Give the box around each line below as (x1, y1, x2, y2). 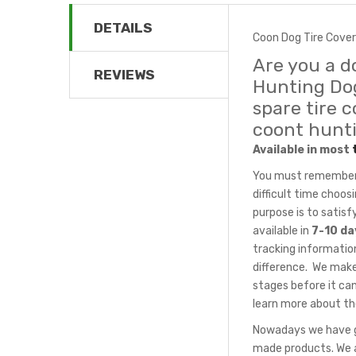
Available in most (253, 142, 352, 156)
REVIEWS (94, 66, 155, 83)
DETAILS (94, 19, 153, 36)
